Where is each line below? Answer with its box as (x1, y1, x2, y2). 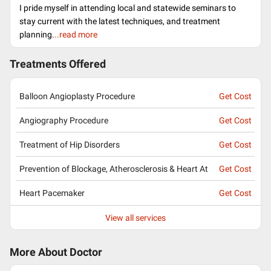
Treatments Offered (10, 58, 106, 70)
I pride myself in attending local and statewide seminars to (19, 3, 236, 13)
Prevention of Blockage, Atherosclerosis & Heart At (19, 163, 208, 174)
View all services (105, 212, 166, 223)
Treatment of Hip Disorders (19, 139, 120, 149)
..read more (54, 30, 97, 39)
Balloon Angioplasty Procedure (19, 91, 135, 101)
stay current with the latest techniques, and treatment (19, 16, 220, 26)
